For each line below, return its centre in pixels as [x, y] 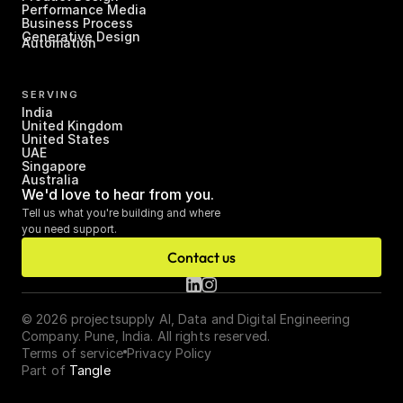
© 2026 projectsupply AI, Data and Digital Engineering [188, 319]
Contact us [201, 257]
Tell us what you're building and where [121, 213]
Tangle [90, 370]
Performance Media [84, 9]
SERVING [50, 94]
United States [66, 139]
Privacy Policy [169, 353]
